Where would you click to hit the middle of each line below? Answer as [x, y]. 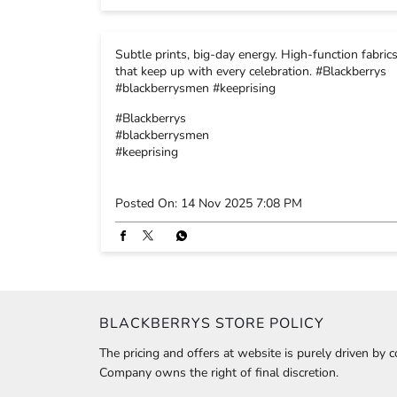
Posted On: [146, 203]
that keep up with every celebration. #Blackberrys [251, 71]
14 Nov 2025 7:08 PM [241, 203]
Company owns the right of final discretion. [219, 372]
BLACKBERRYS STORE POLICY [212, 323]
